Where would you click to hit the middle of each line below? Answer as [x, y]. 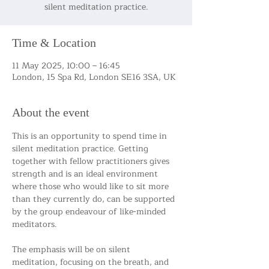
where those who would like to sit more [92, 186]
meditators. [35, 224]
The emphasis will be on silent [72, 249]
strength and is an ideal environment [86, 174]
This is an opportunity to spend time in [91, 136]
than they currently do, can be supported [95, 199]
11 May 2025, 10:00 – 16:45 [66, 66]
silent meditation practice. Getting [81, 149]
